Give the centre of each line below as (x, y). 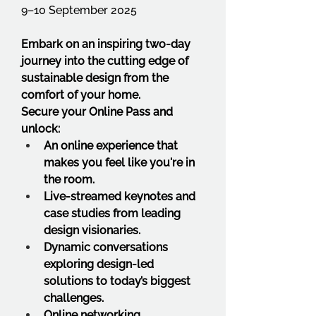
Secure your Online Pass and (97, 112)
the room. (69, 180)
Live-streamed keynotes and (120, 196)
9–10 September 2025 (79, 10)
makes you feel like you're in (119, 163)
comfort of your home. (81, 95)
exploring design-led (99, 264)
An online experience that (111, 146)
